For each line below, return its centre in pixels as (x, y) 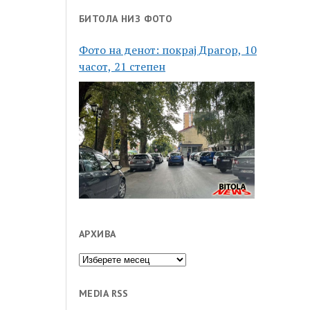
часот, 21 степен (122, 66)
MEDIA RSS (104, 294)
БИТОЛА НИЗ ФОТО (126, 18)
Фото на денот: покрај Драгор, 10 (168, 49)
